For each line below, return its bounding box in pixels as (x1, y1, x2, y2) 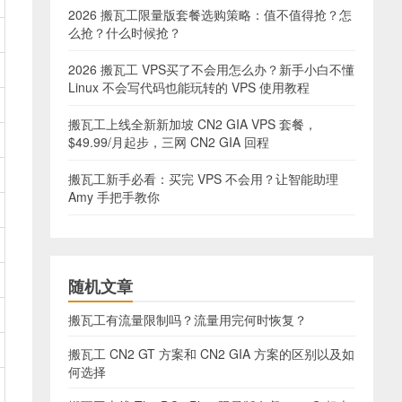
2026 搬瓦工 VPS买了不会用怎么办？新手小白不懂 (68, 60, 354, 78)
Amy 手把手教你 (68, 188, 160, 205)
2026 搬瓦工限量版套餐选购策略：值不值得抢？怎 (68, 5, 352, 23)
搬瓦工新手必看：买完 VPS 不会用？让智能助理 (68, 170, 338, 188)
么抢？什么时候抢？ (68, 23, 181, 41)
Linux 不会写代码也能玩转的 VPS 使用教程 (68, 78, 310, 96)
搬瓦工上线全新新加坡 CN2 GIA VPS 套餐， (68, 115, 317, 133)
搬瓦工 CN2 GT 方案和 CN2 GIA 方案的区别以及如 (68, 345, 354, 363)
